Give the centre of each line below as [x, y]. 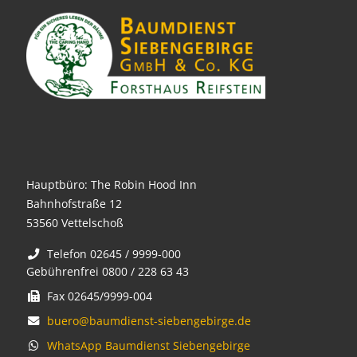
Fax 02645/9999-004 [96, 296]
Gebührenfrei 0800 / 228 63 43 [108, 271]
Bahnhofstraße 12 [74, 203]
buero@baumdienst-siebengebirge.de [149, 320]
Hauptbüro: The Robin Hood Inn [112, 184]
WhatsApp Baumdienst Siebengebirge [149, 345]
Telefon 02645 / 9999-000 [111, 253]
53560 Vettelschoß [75, 222]
